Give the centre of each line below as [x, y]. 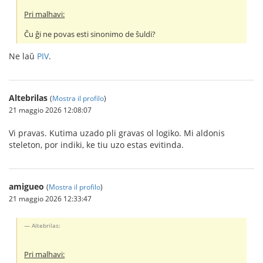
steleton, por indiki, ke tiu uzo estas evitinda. [96, 145]
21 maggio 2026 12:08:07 [50, 110]
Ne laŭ [23, 56]
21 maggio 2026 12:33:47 [50, 199]
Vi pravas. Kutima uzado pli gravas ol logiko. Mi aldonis [117, 133]
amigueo [26, 187]
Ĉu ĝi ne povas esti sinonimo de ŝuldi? [90, 35]
